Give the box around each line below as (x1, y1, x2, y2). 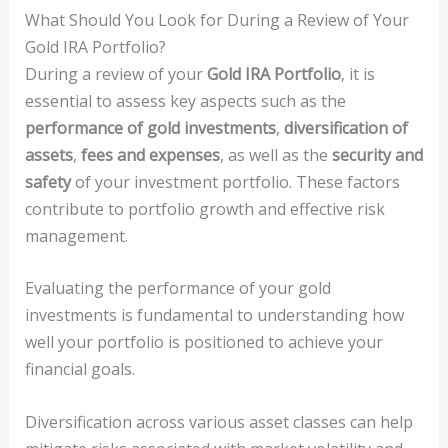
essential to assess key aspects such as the (24, 89, 346, 112)
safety (24, 170, 71, 193)
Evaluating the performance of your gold (24, 277, 331, 300)
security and (331, 143, 423, 166)
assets (24, 143, 73, 166)
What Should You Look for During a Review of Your (24, 8, 409, 31)
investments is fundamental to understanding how (24, 304, 404, 327)
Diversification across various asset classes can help (24, 411, 413, 434)
